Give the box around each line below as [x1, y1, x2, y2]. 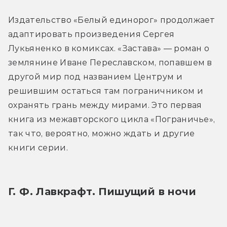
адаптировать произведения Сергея [8, 29, 175, 39]
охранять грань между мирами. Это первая [8, 100, 202, 110]
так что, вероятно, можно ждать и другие [8, 128, 195, 138]
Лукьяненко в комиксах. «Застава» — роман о [8, 43, 210, 53]
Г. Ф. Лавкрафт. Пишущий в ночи [8, 185, 196, 198]
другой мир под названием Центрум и [8, 71, 182, 82]
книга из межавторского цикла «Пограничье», [8, 114, 215, 124]
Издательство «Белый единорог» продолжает [8, 15, 215, 25]
